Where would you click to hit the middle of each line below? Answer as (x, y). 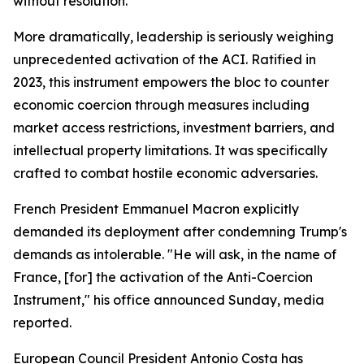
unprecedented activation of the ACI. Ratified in (165, 59)
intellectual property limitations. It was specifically (170, 150)
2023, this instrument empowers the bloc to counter (171, 82)
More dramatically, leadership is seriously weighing (173, 37)
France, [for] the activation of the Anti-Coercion (163, 277)
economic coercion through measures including (161, 105)
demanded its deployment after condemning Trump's (180, 232)
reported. (42, 323)
